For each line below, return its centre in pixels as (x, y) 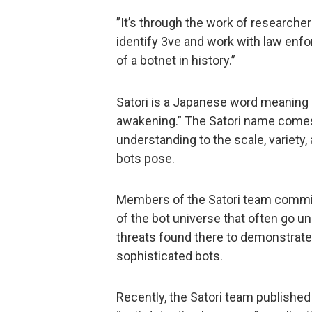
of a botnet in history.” (176, 61)
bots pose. (146, 158)
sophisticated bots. (170, 256)
